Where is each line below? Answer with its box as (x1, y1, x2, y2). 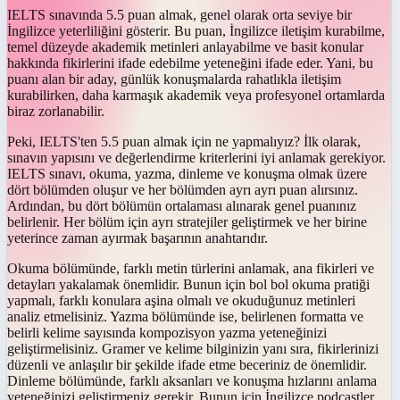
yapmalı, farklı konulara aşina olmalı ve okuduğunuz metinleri (7, 292, 355, 308)
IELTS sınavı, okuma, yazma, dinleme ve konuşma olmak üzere (7, 165, 367, 181)
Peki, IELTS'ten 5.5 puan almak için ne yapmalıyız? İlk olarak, (7, 133, 361, 149)
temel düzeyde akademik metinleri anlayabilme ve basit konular (7, 38, 363, 54)
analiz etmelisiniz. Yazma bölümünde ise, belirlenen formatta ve (7, 308, 363, 324)
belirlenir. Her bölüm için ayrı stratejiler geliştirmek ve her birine (7, 213, 367, 229)
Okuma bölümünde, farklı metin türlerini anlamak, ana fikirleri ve (7, 260, 374, 276)
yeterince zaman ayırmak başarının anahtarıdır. (7, 229, 268, 246)
